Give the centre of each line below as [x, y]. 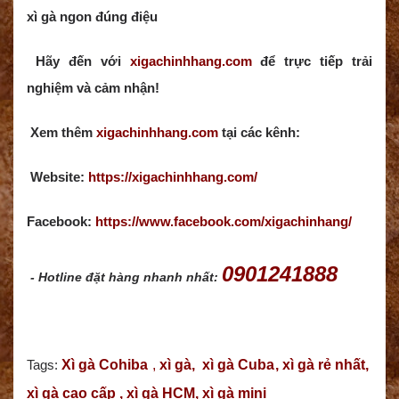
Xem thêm [63, 133]
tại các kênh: [259, 133]
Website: [57, 177]
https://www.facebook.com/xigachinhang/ [224, 222]
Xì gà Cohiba [105, 365]
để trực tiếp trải [312, 61]
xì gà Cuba [239, 365]
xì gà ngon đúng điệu [92, 17]
